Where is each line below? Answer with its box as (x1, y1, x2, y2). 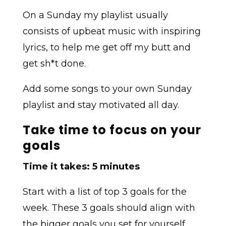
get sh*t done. (22, 58, 86, 70)
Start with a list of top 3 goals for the (22, 186, 187, 198)
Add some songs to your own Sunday (22, 83, 192, 95)
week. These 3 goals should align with (22, 202, 195, 214)
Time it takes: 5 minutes (22, 161, 140, 173)
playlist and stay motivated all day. (22, 99, 179, 111)
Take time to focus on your (22, 122, 201, 139)
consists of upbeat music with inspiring (22, 26, 201, 37)
